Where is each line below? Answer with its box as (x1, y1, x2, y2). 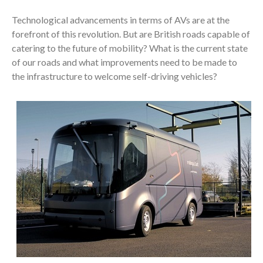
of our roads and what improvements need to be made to (12, 56, 237, 68)
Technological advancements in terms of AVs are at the (12, 14, 230, 25)
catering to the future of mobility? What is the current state (12, 42, 248, 53)
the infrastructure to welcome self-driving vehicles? (12, 70, 217, 82)
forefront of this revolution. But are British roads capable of (12, 28, 250, 39)
